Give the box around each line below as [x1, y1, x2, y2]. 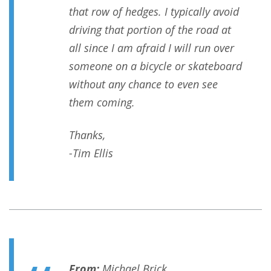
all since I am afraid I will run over [69, 41, 234, 56]
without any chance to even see [69, 77, 218, 92]
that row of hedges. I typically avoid [69, 4, 239, 19]
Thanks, [69, 128, 105, 143]
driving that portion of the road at [69, 22, 231, 38]
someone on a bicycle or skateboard [69, 59, 242, 74]
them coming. [69, 95, 135, 110]
